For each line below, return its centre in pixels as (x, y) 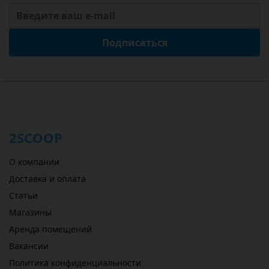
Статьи (23, 195)
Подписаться (134, 43)
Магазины (30, 212)
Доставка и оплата (47, 179)
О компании (34, 162)
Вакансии (29, 246)
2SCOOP (36, 138)
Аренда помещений (50, 229)
